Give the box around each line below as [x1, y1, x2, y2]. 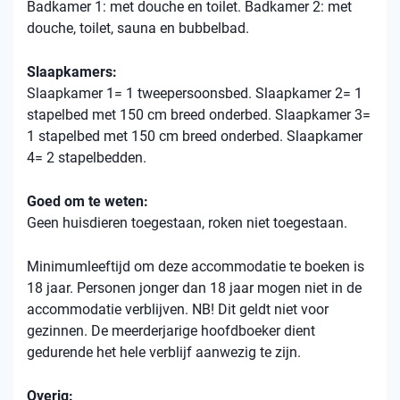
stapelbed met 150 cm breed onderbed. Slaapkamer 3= [27, 106, 371, 123]
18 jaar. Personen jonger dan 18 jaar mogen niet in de [27, 279, 362, 296]
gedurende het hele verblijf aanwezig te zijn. [27, 344, 301, 361]
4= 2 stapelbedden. [27, 149, 146, 166]
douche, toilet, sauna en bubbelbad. [27, 20, 249, 37]
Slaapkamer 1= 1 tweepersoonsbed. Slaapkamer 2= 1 [27, 85, 362, 102]
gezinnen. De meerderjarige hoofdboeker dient [27, 322, 315, 339]
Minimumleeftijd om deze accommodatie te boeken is [27, 258, 364, 275]
